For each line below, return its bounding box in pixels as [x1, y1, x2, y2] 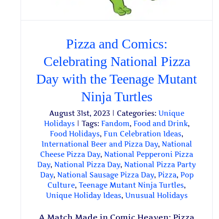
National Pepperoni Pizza [104, 150, 194, 159]
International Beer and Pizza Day [41, 140, 158, 149]
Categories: [116, 109, 158, 118]
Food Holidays [50, 130, 100, 138]
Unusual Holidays [125, 191, 188, 200]
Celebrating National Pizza [43, 54, 190, 69]
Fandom [101, 119, 130, 128]
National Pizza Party [124, 160, 197, 169]
